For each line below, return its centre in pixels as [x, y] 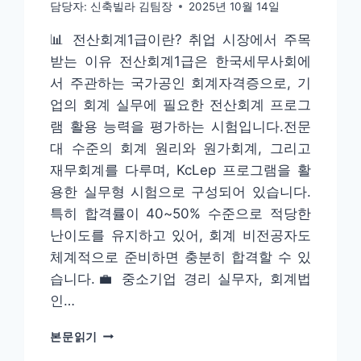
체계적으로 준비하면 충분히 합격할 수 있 [180, 257]
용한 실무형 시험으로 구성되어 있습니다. [180, 191]
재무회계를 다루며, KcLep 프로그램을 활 [180, 170]
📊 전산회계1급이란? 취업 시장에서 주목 [180, 39]
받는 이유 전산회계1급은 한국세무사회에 [180, 61]
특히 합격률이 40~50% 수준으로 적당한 [180, 213]
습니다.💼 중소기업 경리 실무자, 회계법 [180, 278]
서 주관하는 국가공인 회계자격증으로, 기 [180, 83]
